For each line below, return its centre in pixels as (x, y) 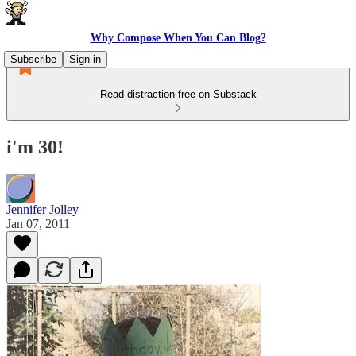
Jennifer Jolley (43, 209)
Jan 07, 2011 (38, 223)
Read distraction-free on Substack (178, 94)
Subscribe (33, 59)
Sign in (85, 59)
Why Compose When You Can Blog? (178, 38)
